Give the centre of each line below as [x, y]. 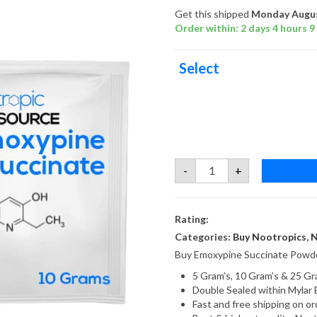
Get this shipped [213, 13]
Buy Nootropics [269, 236]
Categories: [203, 236]
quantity [215, 182]
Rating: [191, 219]
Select [200, 68]
